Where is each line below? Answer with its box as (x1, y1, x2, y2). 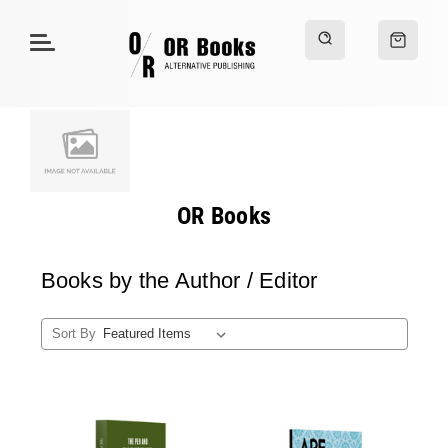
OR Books (177, 202, 271, 230)
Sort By (52, 325, 97, 341)
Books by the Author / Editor (40, 267, 318, 293)
